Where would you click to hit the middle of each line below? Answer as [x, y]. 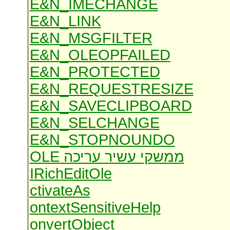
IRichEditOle [71, 174]
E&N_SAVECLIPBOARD [111, 106]
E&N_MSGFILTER [91, 38]
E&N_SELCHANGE [94, 123]
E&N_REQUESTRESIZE [111, 89]
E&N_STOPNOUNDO [102, 140]
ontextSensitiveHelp [95, 208]
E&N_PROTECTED [95, 72]
